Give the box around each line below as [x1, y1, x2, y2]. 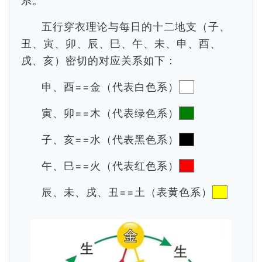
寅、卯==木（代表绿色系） [42, 107, 180, 119]
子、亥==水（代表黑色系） [42, 133, 180, 146]
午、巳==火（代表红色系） [42, 160, 180, 172]
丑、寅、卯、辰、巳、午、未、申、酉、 [21, 37, 221, 50]
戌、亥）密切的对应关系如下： [21, 54, 177, 67]
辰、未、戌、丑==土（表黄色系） [42, 186, 213, 198]
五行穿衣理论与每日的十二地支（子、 [42, 20, 231, 33]
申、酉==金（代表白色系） [42, 81, 180, 93]
